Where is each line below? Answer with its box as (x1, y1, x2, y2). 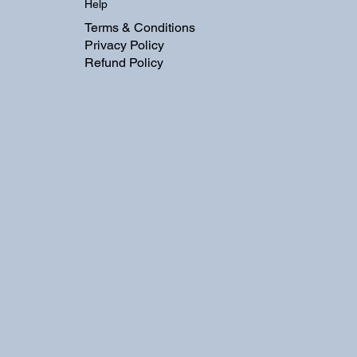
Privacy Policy (84, 37, 164, 53)
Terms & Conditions (84, 20, 195, 36)
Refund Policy (84, 55, 163, 71)
